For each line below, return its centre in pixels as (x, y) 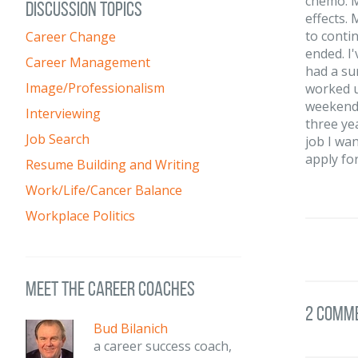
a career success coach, (163, 346)
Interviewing (63, 113)
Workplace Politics (80, 216)
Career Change (71, 37)
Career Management (88, 62)
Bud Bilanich (131, 328)
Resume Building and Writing (113, 165)
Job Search (58, 139)
